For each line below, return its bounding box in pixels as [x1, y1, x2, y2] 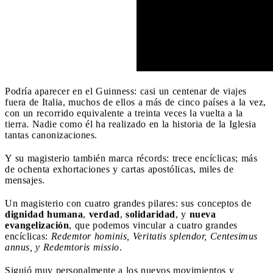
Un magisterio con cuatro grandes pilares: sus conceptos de [5, 197, 251, 208]
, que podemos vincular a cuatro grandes [69, 219, 238, 230]
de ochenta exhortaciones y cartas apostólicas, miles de [5, 163, 233, 174]
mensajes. [5, 174, 45, 185]
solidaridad [126, 208, 175, 219]
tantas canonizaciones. [5, 129, 97, 140]
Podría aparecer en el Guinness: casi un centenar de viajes [5, 85, 247, 96]
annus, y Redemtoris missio [5, 241, 119, 252]
